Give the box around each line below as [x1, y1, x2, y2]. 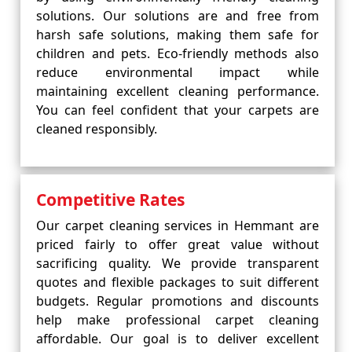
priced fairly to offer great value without [36, 236, 319, 253]
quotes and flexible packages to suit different [36, 273, 319, 291]
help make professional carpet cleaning [36, 311, 319, 328]
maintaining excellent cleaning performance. [36, 82, 319, 100]
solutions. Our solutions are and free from [36, 7, 319, 24]
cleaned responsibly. [36, 120, 157, 137]
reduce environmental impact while [36, 64, 319, 81]
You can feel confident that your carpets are [36, 101, 319, 119]
